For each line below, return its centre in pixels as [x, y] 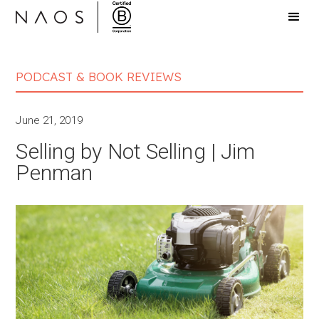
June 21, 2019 [49, 120]
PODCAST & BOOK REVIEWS [99, 77]
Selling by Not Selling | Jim [136, 151]
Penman [54, 173]
